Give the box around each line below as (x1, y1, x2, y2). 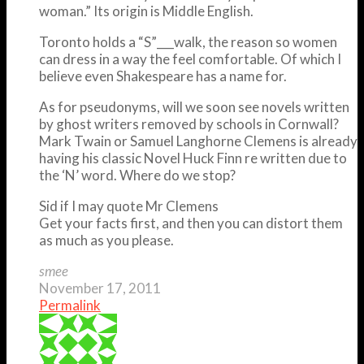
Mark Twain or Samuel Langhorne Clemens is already (39, 132, 357, 149)
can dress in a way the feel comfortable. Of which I (39, 50, 341, 67)
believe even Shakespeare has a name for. (39, 67, 287, 84)
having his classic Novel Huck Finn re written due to (39, 149, 347, 167)
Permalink (39, 296, 101, 314)
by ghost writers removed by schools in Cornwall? (39, 115, 339, 132)
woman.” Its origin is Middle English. (39, 2, 253, 19)
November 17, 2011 (39, 279, 161, 297)
